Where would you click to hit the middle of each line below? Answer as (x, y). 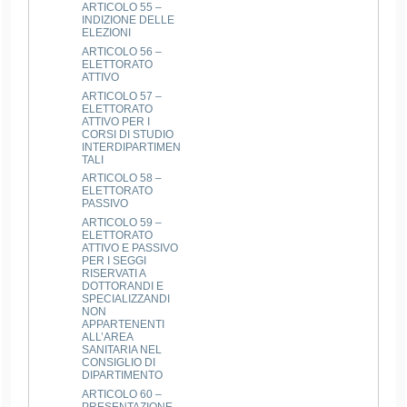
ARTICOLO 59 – (122, 222)
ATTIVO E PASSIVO (130, 248)
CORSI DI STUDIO (128, 134)
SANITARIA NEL (122, 349)
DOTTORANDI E (123, 286)
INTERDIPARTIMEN (132, 147)
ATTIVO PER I (116, 121)
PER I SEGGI (114, 260)
